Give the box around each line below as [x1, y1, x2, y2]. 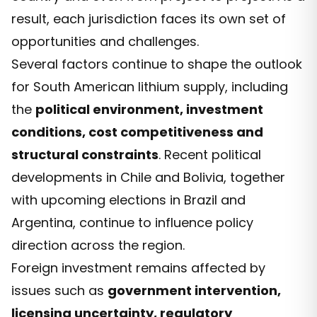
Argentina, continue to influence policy [11, 213, 253, 231]
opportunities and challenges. [11, 32, 199, 50]
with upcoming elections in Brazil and [11, 190, 246, 209]
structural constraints [11, 145, 158, 163]
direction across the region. [11, 236, 185, 254]
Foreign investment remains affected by [11, 258, 265, 277]
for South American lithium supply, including [11, 77, 288, 96]
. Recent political [158, 145, 261, 163]
